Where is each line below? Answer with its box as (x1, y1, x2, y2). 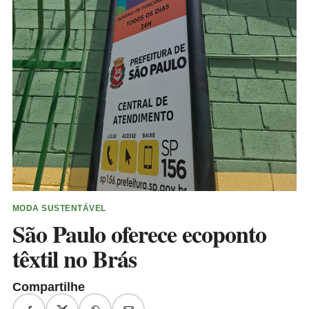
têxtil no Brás (12, 241, 137, 277)
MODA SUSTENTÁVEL (12, 203, 106, 214)
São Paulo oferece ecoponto (12, 217, 266, 252)
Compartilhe (12, 280, 85, 295)
